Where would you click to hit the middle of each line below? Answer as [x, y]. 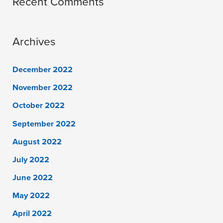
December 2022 [43, 70]
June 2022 [33, 177]
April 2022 [32, 213]
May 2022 [31, 195]
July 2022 [31, 160]
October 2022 [39, 106]
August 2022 [37, 142]
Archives [34, 42]
